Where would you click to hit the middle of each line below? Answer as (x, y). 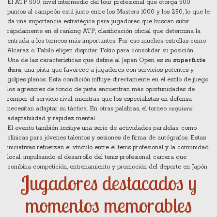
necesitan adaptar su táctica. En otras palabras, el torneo (88, 109)
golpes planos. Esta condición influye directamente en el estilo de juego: (108, 80)
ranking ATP (77, 31)
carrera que (170, 157)
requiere (180, 109)
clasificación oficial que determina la (149, 31)
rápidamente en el (34, 31)
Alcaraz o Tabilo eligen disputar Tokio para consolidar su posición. (101, 51)
